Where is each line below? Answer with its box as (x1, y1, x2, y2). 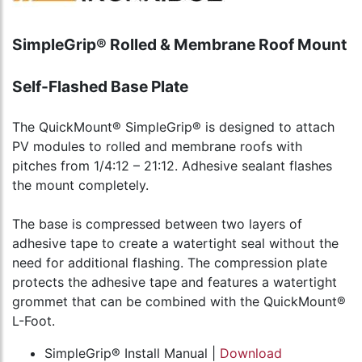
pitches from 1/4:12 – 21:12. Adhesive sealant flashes (12, 158, 332, 175)
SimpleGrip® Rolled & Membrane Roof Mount (12, 35, 347, 55)
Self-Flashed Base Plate (12, 77, 188, 97)
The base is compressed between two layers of (12, 216, 302, 233)
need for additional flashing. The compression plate (12, 255, 327, 271)
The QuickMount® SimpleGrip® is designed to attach (12, 119, 335, 136)
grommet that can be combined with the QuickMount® (12, 293, 346, 310)
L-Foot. (12, 313, 55, 330)
